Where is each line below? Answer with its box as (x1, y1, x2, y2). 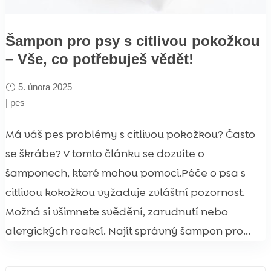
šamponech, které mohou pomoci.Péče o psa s (5, 165, 246, 180)
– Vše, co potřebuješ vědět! (5, 50, 194, 67)
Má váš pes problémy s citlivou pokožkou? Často (5, 126, 255, 142)
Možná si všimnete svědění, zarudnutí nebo (5, 204, 228, 219)
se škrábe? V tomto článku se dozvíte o (5, 146, 204, 161)
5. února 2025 (18, 81, 72, 92)
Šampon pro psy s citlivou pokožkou (5, 32, 260, 49)
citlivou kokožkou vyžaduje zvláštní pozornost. (5, 184, 245, 200)
